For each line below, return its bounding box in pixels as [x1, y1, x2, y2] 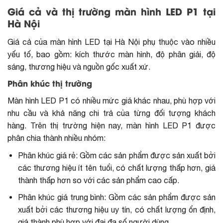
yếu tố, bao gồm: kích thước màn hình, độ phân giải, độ [7, 49, 216, 59]
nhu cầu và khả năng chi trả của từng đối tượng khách [7, 108, 216, 117]
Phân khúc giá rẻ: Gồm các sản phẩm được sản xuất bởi [17, 150, 216, 160]
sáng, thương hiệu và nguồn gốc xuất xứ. [7, 62, 150, 71]
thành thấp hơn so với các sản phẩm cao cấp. [17, 175, 179, 185]
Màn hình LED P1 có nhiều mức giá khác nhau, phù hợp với [7, 96, 216, 105]
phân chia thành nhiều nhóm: [7, 133, 106, 142]
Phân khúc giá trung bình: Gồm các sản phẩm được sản [17, 193, 216, 202]
